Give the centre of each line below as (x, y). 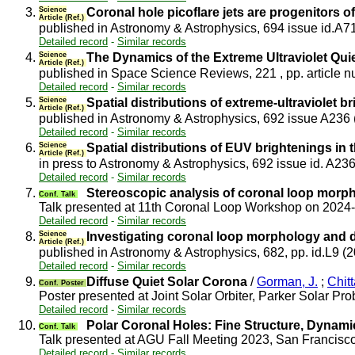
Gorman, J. (287, 282)
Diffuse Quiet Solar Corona (167, 282)
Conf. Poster (63, 282)
